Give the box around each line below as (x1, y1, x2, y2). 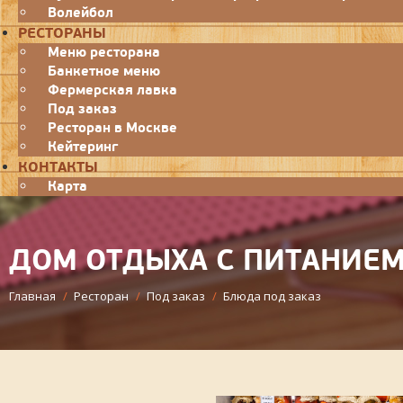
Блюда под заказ (223, 288, 321, 304)
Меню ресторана (48, 43, 160, 61)
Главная (9, 288, 56, 304)
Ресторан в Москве (48, 119, 177, 137)
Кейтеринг (48, 138, 118, 156)
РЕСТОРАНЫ (18, 24, 106, 42)
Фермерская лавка (48, 81, 177, 99)
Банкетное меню (48, 62, 160, 80)
